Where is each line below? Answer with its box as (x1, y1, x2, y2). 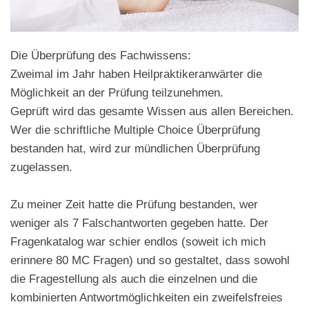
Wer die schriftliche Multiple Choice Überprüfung (10, 123, 260, 137)
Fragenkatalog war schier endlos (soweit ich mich (10, 235, 266, 249)
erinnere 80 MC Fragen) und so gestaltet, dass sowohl (10, 253, 290, 268)
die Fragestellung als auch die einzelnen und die (10, 272, 257, 286)
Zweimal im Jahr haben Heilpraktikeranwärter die (10, 67, 262, 81)
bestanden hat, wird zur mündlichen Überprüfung (10, 141, 260, 156)
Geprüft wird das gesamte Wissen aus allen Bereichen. (10, 104, 294, 119)
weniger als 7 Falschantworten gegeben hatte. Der (10, 216, 268, 230)
